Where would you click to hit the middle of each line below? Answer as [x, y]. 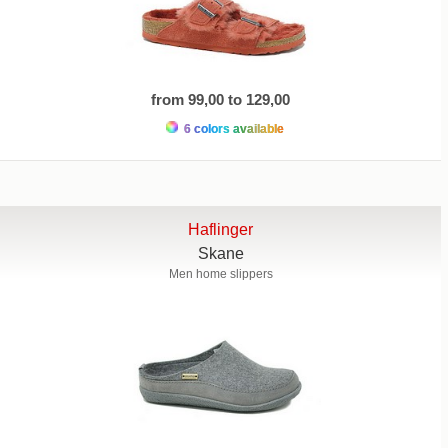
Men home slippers [220, 273]
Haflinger [221, 229]
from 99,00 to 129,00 [221, 99]
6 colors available [232, 128]
